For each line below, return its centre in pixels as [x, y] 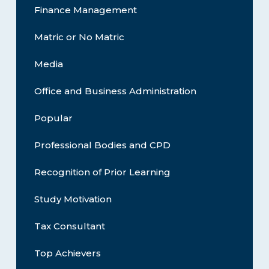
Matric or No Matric [79, 37]
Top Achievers [67, 253]
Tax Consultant [69, 226]
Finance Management [85, 10]
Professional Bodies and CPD [102, 145]
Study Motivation [73, 199]
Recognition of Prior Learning [102, 172]
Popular [53, 118]
